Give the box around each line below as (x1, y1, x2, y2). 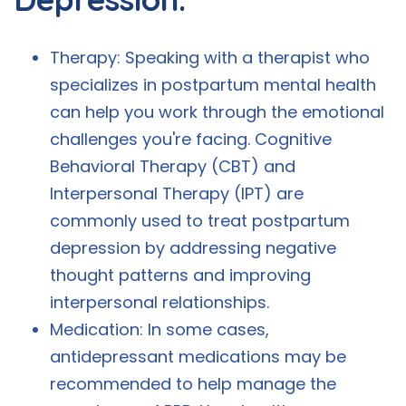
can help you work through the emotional (50, 101, 384, 124)
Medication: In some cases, (50, 318, 269, 342)
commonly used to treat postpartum (50, 209, 350, 233)
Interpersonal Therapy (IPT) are (50, 182, 304, 206)
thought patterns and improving (50, 264, 311, 287)
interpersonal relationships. (50, 291, 269, 314)
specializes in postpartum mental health (50, 73, 376, 97)
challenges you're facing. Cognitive (50, 128, 332, 151)
